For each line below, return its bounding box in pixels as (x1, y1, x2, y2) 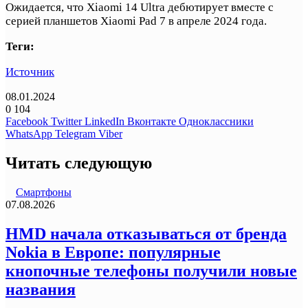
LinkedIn (85, 115, 124, 127)
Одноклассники (179, 115, 254, 127)
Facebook (5, 115, 48, 127)
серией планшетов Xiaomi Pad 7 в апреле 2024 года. (5, 14, 267, 27)
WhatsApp (5, 127, 52, 140)
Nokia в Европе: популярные (5, 243, 221, 261)
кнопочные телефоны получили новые (5, 261, 297, 280)
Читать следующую (5, 153, 152, 172)
